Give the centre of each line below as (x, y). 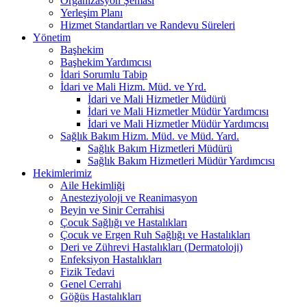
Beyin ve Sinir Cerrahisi (112, 210)
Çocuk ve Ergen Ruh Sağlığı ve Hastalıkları (155, 234)
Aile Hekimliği (93, 185)
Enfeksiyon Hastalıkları (111, 259)
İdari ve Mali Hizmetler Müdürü (157, 99)
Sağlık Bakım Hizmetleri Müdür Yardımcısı (181, 160)
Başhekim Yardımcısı (106, 62)
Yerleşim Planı (91, 12)
